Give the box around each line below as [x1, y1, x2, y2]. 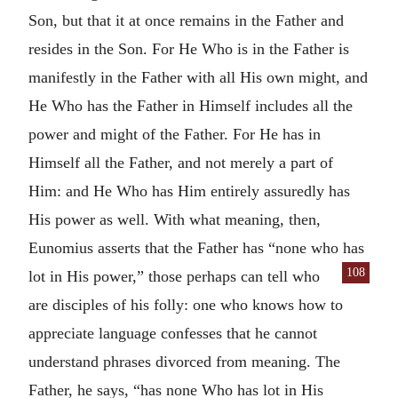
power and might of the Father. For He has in [28, 124, 321, 143]
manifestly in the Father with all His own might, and [28, 68, 368, 86]
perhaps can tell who [187, 267, 320, 285]
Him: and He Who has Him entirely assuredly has [28, 181, 350, 200]
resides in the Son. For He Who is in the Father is [28, 39, 349, 58]
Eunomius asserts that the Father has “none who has [28, 238, 364, 257]
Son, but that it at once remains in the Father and [28, 11, 344, 29]
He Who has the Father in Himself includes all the [28, 96, 353, 115]
